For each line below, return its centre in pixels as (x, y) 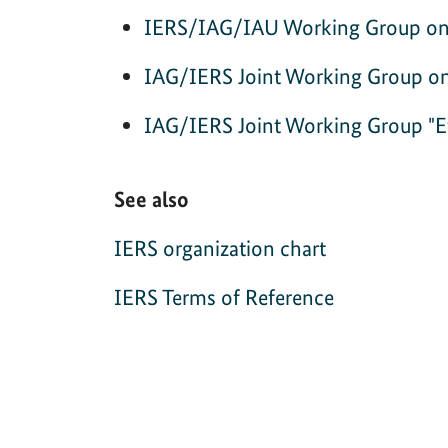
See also (151, 198)
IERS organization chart (220, 247)
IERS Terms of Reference (224, 296)
